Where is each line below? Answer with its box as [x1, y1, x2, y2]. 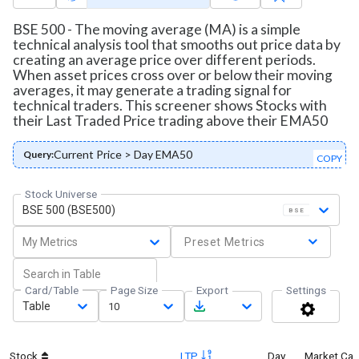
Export [196, 283, 228, 296]
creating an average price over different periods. [13, 50, 316, 68]
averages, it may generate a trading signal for [13, 81, 292, 99]
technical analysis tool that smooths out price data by [13, 35, 341, 53]
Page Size [111, 283, 158, 296]
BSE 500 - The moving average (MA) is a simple [13, 20, 301, 38]
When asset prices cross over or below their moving [13, 66, 333, 83]
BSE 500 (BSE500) [22, 203, 115, 216]
